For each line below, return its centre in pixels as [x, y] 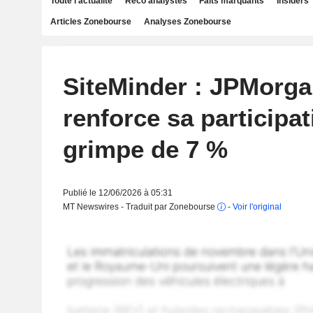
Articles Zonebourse [91, 22]
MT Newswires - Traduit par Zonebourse [140, 207]
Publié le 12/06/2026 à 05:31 [117, 193]
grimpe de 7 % [145, 149]
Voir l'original [257, 207]
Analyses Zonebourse [187, 22]
